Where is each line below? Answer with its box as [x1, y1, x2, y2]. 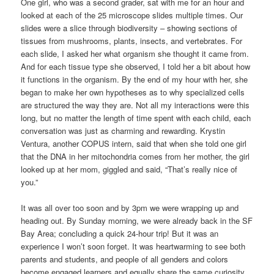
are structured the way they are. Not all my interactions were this [21, 98, 250, 111]
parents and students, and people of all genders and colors [21, 253, 229, 265]
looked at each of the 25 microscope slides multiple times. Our [21, 9, 243, 21]
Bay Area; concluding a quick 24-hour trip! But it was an [21, 227, 219, 239]
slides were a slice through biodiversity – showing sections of [21, 21, 238, 34]
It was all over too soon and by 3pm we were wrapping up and [21, 201, 239, 213]
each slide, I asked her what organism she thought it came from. [21, 47, 250, 59]
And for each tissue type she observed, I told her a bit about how [21, 60, 251, 72]
